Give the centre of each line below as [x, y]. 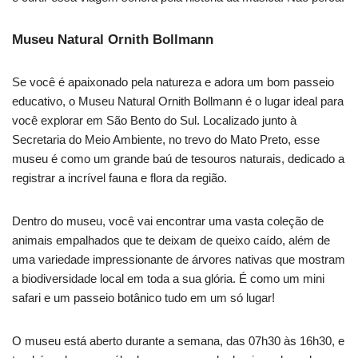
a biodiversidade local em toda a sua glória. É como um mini [168, 279]
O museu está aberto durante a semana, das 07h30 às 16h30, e [178, 341]
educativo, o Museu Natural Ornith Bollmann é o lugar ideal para [178, 101]
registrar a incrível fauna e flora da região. [119, 178]
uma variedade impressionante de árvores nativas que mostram [179, 260]
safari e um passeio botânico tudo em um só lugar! [143, 298]
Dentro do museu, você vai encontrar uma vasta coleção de [168, 221]
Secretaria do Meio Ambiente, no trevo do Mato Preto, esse [166, 140]
